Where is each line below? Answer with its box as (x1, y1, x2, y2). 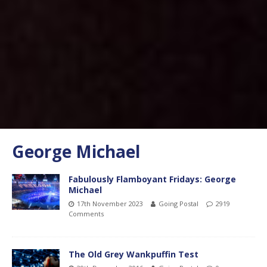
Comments (69, 209, 104, 218)
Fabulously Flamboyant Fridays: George (69, 173, 236, 185)
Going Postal (159, 198, 198, 208)
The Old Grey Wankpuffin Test (69, 248, 198, 260)
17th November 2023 (77, 198, 143, 208)
